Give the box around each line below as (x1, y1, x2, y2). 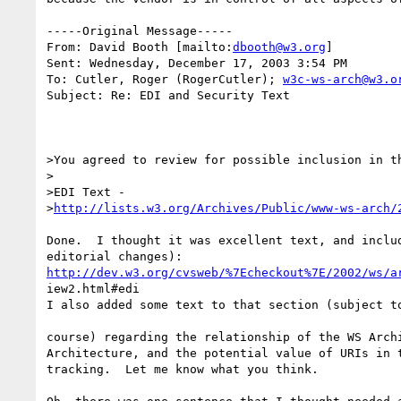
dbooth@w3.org (233, 39, 326, 54)
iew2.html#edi (47, 281, 140, 295)
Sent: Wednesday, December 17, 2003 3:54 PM (47, 55, 347, 70)
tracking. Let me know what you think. (47, 362, 319, 376)
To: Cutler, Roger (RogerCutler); (47, 72, 283, 86)
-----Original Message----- (47, 23, 233, 38)
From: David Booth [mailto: (47, 39, 233, 54)
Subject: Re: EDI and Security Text (47, 88, 290, 102)
